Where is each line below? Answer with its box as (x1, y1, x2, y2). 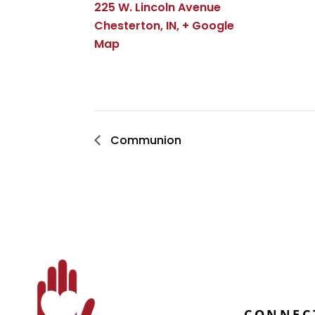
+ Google (182, 17, 235, 34)
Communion (108, 131, 182, 148)
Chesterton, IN (94, 17, 177, 34)
